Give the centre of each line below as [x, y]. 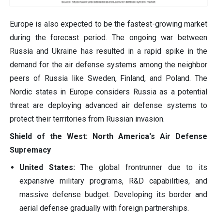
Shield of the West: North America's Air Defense [108, 136]
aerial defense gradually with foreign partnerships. [104, 208]
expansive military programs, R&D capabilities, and [113, 181]
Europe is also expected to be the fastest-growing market [108, 24]
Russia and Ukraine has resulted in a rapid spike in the [108, 51]
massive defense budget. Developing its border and [113, 194]
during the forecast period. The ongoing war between [108, 37]
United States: [47, 167]
